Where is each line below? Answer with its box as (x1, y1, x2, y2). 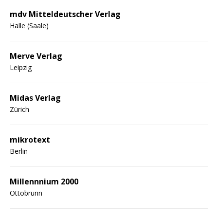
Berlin (10, 146, 28, 156)
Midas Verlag (10, 92, 61, 103)
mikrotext (10, 134, 50, 145)
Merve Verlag (10, 50, 62, 61)
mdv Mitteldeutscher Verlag (10, 8, 121, 19)
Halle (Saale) (10, 20, 49, 30)
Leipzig (10, 62, 32, 72)
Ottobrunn (10, 188, 42, 198)
